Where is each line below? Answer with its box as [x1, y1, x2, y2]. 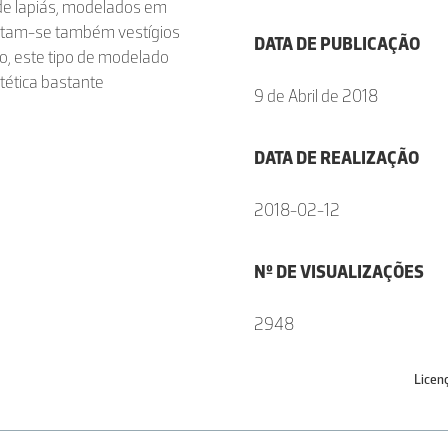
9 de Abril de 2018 [254, 85, 378, 107]
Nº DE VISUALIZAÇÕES [254, 261, 424, 283]
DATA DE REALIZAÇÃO [254, 147, 419, 169]
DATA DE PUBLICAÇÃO [254, 33, 420, 55]
